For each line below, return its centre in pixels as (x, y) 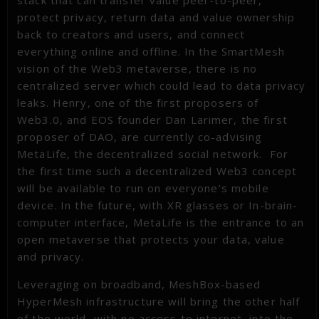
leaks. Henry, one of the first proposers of (138, 102)
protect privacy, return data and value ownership (156, 17)
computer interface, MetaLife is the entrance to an (161, 222)
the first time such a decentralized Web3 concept (157, 171)
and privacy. (51, 256)
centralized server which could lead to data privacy (162, 85)
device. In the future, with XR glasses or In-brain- (158, 205)
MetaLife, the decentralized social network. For (153, 153)
